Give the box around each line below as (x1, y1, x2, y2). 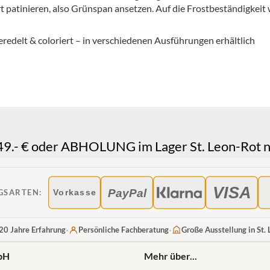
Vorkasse (52, 188, 96, 198)
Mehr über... (144, 250, 197, 262)
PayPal (107, 186, 147, 199)
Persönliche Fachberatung (78, 224, 169, 234)
